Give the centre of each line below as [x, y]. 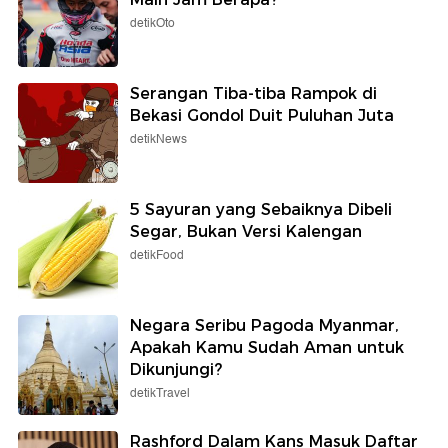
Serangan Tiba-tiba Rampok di [253, 93]
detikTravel [160, 393]
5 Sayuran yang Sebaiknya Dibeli [261, 209]
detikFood [157, 255]
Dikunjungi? [176, 369]
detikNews [158, 139]
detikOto [152, 23]
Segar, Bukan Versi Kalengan [246, 231]
